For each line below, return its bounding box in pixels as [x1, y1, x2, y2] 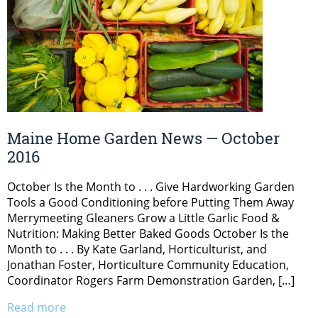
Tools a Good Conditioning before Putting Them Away [7, 194, 294, 210]
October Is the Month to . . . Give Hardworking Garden [7, 178, 295, 194]
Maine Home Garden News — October [7, 127, 280, 148]
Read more [7, 299, 66, 315]
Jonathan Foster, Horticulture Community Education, [7, 256, 289, 273]
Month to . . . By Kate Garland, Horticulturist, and [7, 241, 267, 257]
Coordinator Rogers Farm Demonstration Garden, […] [7, 272, 295, 288]
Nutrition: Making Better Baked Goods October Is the [7, 225, 289, 241]
